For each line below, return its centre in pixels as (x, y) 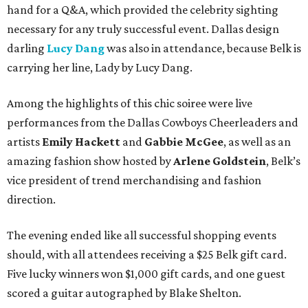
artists (23, 142)
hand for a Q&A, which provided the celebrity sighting (143, 10)
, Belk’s (283, 161)
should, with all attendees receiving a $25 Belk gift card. (147, 255)
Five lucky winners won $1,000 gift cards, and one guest (146, 274)
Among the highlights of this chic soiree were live (130, 103)
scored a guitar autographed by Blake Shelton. (124, 293)
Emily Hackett (80, 142)
